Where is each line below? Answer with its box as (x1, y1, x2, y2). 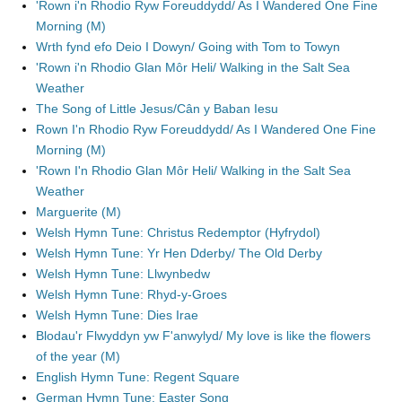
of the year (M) (36, 349, 120, 363)
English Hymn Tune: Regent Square (36, 370, 240, 384)
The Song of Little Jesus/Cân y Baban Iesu (36, 101, 278, 116)
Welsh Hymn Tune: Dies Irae (36, 308, 198, 322)
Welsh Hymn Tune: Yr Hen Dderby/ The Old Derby (36, 246, 322, 260)
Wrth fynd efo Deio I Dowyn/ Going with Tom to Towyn (36, 39, 340, 54)
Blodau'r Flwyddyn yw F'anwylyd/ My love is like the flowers (36, 328, 371, 343)
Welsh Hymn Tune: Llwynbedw (36, 267, 210, 281)
